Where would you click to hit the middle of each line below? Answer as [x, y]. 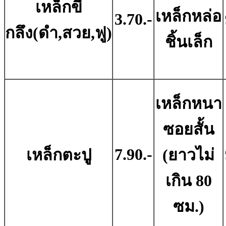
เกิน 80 [188, 181]
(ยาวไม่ [188, 155]
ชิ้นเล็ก [188, 42]
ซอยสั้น [188, 129]
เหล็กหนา [188, 104]
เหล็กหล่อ [188, 16]
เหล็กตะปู [59, 155]
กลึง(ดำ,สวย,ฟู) [59, 33]
